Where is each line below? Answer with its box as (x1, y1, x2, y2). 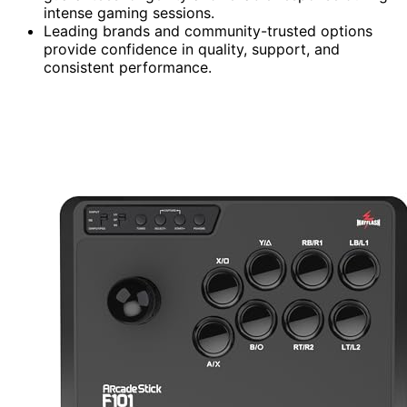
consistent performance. (44, 57, 212, 76)
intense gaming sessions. (44, 3, 214, 22)
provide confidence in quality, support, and (44, 39, 340, 58)
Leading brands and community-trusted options (44, 21, 372, 40)
